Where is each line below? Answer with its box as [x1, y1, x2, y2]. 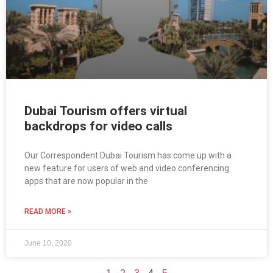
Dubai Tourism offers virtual [24, 104, 187, 119]
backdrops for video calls [24, 119, 172, 134]
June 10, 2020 [24, 239, 72, 248]
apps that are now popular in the [24, 176, 148, 186]
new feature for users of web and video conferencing [24, 163, 229, 174]
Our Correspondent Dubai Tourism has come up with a [24, 151, 232, 161]
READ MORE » [24, 207, 71, 216]
